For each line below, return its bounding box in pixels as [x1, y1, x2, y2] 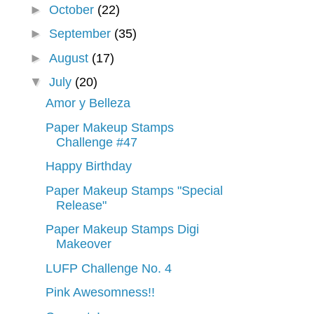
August [49, 50, 93, 65]
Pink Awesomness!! [46, 285, 156, 300]
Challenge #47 [56, 135, 138, 149]
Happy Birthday [46, 159, 132, 174]
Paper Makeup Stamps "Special [46, 183, 224, 198]
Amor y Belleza [46, 96, 131, 111]
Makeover [56, 237, 112, 252]
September [49, 27, 115, 41]
